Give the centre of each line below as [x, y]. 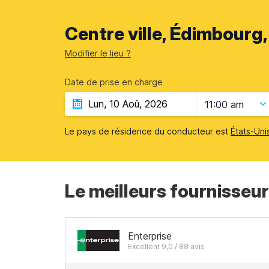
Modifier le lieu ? [98, 53]
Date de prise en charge [114, 82]
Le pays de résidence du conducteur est [148, 131]
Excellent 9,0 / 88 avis [166, 246]
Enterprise [150, 236]
